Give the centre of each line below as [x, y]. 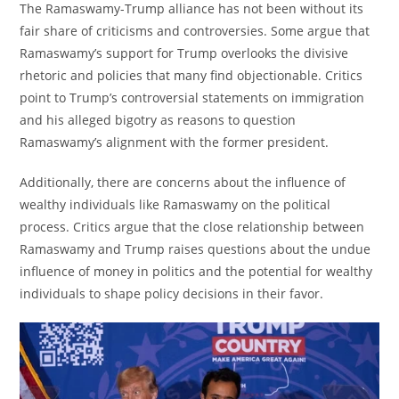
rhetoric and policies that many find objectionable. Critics [191, 75]
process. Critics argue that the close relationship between [192, 226]
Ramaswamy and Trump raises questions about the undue [195, 248]
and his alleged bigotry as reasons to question [158, 119]
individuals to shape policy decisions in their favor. [172, 293]
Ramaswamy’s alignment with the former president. [175, 142]
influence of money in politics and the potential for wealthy [196, 271]
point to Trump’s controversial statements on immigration [192, 97]
